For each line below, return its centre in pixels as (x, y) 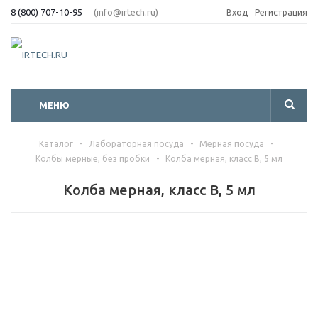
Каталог (56, 144)
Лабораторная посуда (136, 144)
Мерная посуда (231, 144)
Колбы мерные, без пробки (93, 159)
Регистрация (281, 12)
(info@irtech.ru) (126, 12)
